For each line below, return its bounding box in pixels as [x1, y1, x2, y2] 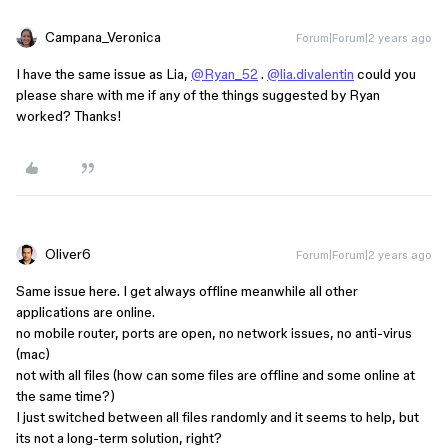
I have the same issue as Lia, [16, 66, 191, 82]
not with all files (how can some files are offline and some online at [16, 367, 415, 383]
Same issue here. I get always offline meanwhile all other [16, 283, 358, 299]
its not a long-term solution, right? [16, 430, 222, 446]
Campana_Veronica [45, 29, 161, 45]
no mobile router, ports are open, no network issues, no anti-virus [16, 325, 412, 341]
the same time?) [16, 388, 115, 404]
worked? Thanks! [16, 108, 122, 124]
